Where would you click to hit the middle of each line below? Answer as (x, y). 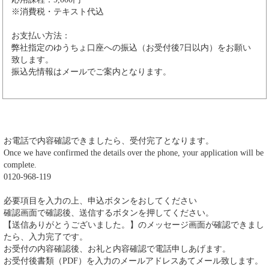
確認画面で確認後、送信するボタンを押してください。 (109, 213)
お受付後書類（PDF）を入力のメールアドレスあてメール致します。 (133, 261)
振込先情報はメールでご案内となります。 (91, 71)
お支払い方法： (41, 35)
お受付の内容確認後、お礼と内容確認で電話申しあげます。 (117, 249)
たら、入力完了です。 (46, 237)
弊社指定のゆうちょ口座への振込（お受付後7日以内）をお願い (131, 47)
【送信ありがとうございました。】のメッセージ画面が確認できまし (134, 225)
